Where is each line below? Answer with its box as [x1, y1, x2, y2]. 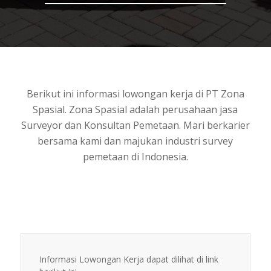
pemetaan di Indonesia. [82, 149, 188, 163]
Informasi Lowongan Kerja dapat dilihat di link [39, 253, 218, 266]
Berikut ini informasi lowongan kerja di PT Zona [26, 87, 244, 100]
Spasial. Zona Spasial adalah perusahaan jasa [33, 102, 238, 116]
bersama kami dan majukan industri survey [38, 134, 233, 148]
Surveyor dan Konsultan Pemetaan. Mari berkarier [21, 118, 250, 132]
